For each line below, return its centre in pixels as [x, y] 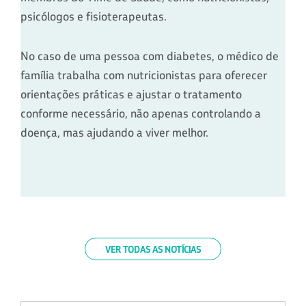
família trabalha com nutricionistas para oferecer [144, 75]
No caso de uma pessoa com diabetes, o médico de [150, 56]
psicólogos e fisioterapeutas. [94, 16]
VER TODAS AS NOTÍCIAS [153, 249]
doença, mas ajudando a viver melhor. [114, 132]
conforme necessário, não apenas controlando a [141, 113]
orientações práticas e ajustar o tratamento [131, 94]
